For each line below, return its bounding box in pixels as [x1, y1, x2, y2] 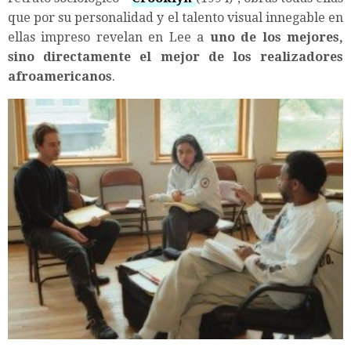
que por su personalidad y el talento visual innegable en [8, 9, 343, 25]
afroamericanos [8, 68, 112, 84]
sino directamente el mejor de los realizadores [8, 49, 343, 64]
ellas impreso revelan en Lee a [8, 29, 210, 45]
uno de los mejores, [209, 29, 344, 45]
